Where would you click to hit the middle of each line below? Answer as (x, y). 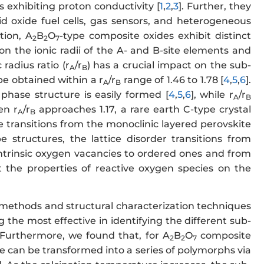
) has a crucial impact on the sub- (169, 65)
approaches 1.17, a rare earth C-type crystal (143, 110)
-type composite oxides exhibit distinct (155, 36)
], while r (212, 95)
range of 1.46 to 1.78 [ (172, 80)
